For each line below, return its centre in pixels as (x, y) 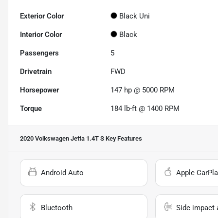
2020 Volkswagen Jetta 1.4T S (62, 139)
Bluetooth (57, 208)
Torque (31, 109)
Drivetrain (36, 72)
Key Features (123, 139)
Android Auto (62, 173)
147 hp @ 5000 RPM (143, 90)
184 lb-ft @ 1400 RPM (145, 109)
